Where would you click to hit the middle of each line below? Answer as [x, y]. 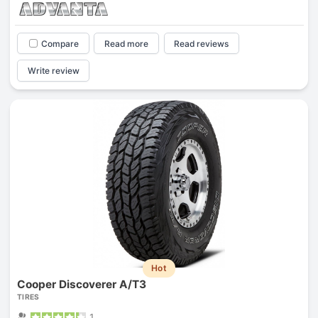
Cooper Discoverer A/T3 [81, 285]
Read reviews [202, 43]
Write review [53, 71]
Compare [60, 43]
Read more [127, 43]
